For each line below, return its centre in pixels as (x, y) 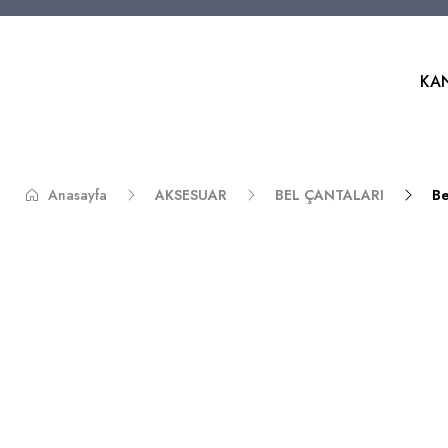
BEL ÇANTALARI (329, 195)
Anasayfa (77, 195)
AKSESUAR (191, 195)
